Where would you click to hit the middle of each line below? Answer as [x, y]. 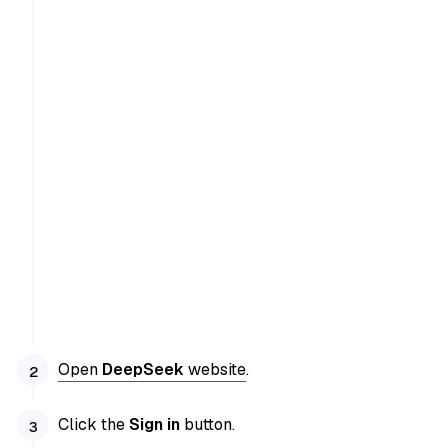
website [217, 369]
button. [208, 424]
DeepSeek [145, 369]
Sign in [155, 424]
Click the [94, 424]
